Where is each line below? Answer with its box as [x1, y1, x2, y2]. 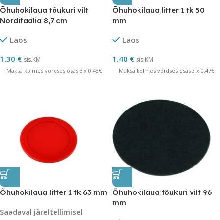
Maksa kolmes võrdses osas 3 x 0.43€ [6, 67, 102, 74]
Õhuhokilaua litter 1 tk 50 [112, 5, 205, 15]
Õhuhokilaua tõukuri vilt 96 [112, 188, 212, 197]
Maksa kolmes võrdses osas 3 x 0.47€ [118, 67, 214, 74]
